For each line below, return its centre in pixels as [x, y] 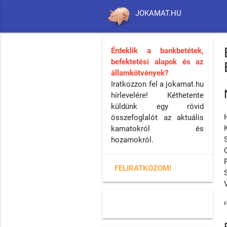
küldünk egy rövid [158, 106]
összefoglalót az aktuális [158, 117]
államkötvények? [140, 73]
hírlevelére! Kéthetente [158, 95]
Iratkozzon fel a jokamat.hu [158, 84]
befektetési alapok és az [158, 62]
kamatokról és [158, 128]
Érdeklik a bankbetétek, [158, 50]
